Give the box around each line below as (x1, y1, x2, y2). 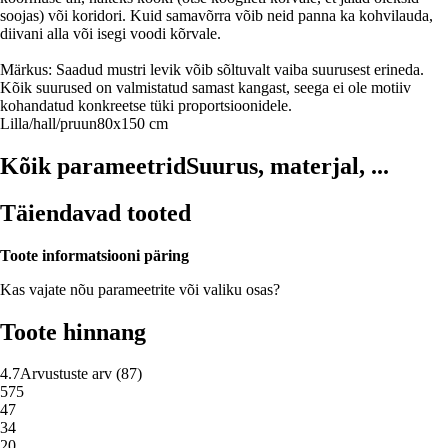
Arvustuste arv (20, 365, 112, 383)
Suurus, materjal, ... (186, 152, 389, 179)
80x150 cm (97, 114, 168, 132)
